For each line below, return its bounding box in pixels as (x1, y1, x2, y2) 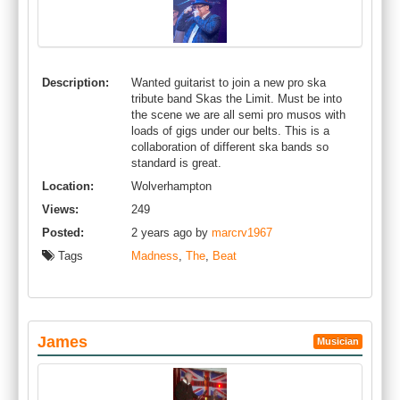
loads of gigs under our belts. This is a (131, 124, 329, 137)
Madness (131, 249, 179, 262)
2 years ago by (131, 226, 212, 239)
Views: (42, 203, 79, 216)
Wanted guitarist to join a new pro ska (131, 76, 326, 89)
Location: (42, 179, 94, 193)
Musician (317, 336, 359, 346)
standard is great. (131, 156, 221, 170)
